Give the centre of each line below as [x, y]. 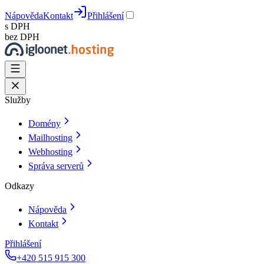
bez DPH [22, 37]
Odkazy [19, 186]
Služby [18, 100]
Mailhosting [50, 138]
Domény [44, 123]
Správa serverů [56, 166]
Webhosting [50, 152]
